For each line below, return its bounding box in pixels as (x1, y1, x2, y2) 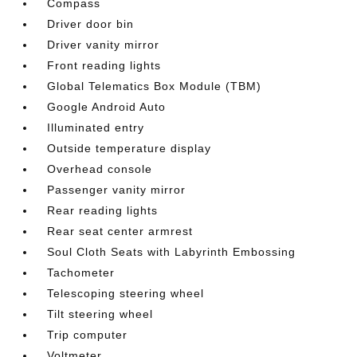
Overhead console (47, 163, 153, 175)
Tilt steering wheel (47, 308, 154, 320)
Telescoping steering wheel (47, 287, 205, 300)
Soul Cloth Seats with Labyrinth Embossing (47, 245, 296, 258)
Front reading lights (47, 59, 162, 72)
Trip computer (47, 328, 128, 341)
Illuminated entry (47, 121, 145, 134)
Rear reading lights (47, 204, 159, 217)
